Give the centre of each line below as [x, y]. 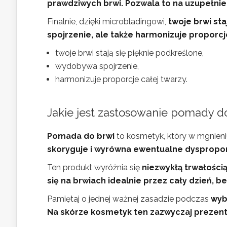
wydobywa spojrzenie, [97, 66]
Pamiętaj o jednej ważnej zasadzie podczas [129, 199]
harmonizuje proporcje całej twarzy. [121, 79]
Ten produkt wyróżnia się [94, 167]
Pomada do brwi [81, 136]
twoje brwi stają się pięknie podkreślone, [129, 53]
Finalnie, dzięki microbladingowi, [108, 22]
